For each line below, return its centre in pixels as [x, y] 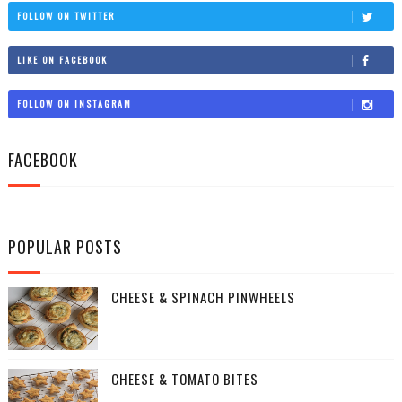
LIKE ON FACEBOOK [62, 59]
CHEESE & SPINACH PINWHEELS [203, 297]
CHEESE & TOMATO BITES [184, 379]
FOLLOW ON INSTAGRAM [74, 103]
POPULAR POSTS [65, 247]
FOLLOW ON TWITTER [66, 15]
